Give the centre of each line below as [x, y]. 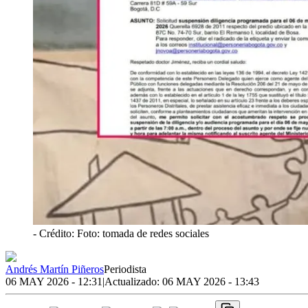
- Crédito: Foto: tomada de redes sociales [121, 233]
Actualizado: [133, 281]
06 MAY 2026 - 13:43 [211, 281]
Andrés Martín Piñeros [55, 269]
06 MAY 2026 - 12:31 [54, 281]
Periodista [125, 269]
